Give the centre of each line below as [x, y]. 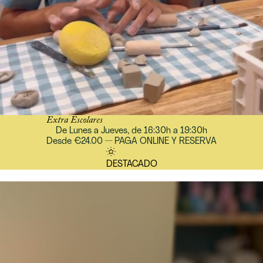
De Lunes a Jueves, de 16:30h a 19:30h [131, 131]
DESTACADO [131, 164]
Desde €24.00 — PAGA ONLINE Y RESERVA [131, 141]
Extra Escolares [75, 120]
